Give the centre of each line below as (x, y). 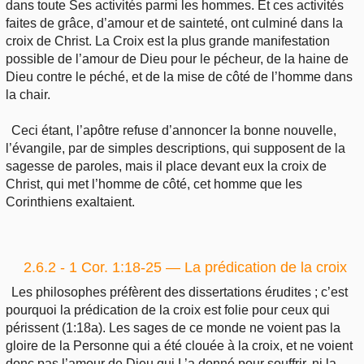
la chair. (28, 94)
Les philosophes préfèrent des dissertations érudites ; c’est (180, 292)
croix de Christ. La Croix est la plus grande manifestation (168, 41)
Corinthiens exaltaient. (70, 201)
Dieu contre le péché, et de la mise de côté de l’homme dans (179, 76)
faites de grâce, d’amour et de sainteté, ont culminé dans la (174, 23)
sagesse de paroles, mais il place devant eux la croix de (166, 166)
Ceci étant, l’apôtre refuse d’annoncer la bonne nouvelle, (174, 130)
